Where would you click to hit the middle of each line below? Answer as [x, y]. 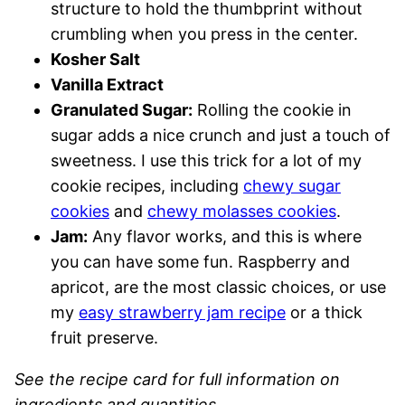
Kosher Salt [95, 60]
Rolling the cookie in [272, 110]
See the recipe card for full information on [177, 380]
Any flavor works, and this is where [225, 237]
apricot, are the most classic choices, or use [218, 287]
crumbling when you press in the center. [204, 34]
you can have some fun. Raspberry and [200, 262]
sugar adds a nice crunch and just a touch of [221, 136]
